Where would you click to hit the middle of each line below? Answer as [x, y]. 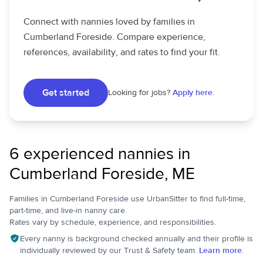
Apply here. [193, 93]
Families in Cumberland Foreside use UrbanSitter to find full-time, [127, 199]
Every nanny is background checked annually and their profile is [136, 239]
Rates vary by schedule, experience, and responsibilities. [113, 222]
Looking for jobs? [139, 93]
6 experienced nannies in [100, 154]
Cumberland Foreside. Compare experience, [114, 37]
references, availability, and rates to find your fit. [122, 52]
